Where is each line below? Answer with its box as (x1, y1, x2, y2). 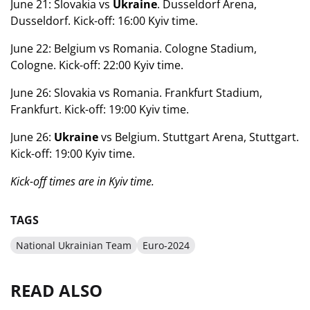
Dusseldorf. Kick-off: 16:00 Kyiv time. (10, 13, 198, 28)
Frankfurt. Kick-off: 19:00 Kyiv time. (10, 102, 189, 117)
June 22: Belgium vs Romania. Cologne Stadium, (10, 41, 257, 56)
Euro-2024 (143, 239, 190, 252)
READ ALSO (10, 279, 102, 302)
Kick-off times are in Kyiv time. (10, 174, 154, 189)
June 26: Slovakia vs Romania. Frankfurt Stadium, (10, 85, 262, 100)
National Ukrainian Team (16, 239, 131, 252)
